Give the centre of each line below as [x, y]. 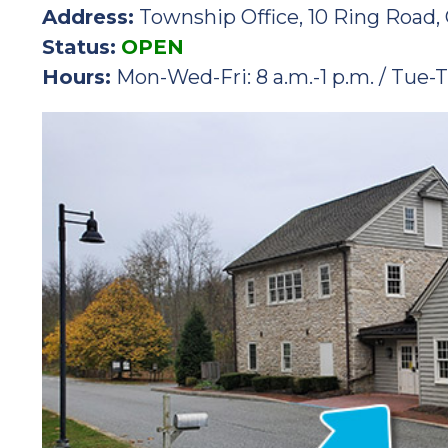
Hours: [76, 76]
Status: [79, 46]
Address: [88, 16]
